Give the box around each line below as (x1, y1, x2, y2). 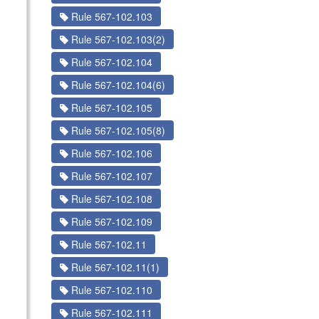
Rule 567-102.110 (68, 283, 152, 297)
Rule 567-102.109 (68, 214, 152, 229)
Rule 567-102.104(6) (68, 78, 165, 92)
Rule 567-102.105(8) (68, 123, 165, 137)
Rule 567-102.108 (68, 192, 152, 206)
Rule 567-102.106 (68, 146, 152, 160)
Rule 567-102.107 (68, 169, 152, 183)
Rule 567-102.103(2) (68, 32, 165, 46)
